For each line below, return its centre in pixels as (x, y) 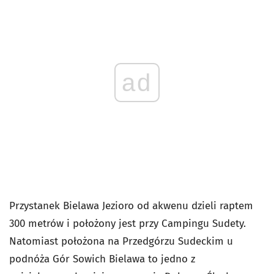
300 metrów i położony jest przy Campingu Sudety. (128, 224)
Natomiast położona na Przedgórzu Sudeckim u (121, 241)
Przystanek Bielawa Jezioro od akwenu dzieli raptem (131, 206)
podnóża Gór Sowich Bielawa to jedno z (102, 259)
